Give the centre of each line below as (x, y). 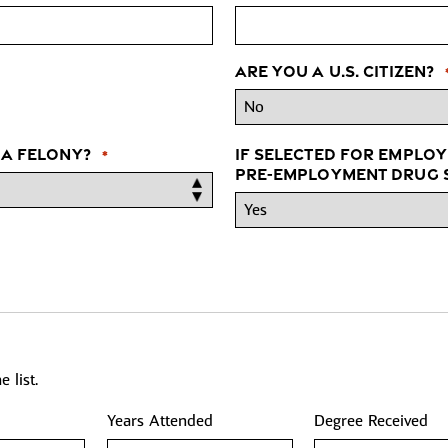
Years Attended (159, 421)
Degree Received (371, 421)
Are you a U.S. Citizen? (334, 70)
